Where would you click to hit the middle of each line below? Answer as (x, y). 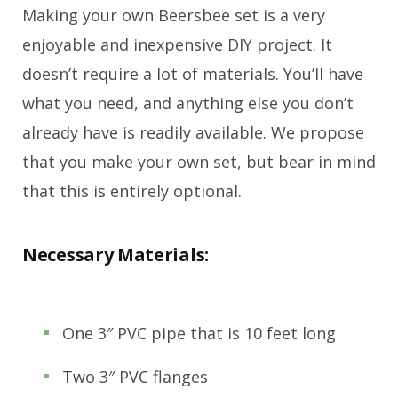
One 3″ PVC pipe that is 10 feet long (199, 333)
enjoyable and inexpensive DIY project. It (177, 44)
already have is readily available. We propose (193, 132)
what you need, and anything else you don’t (188, 103)
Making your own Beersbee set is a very (174, 15)
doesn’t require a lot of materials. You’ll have (193, 73)
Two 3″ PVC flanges (135, 376)
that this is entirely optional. (132, 191)
